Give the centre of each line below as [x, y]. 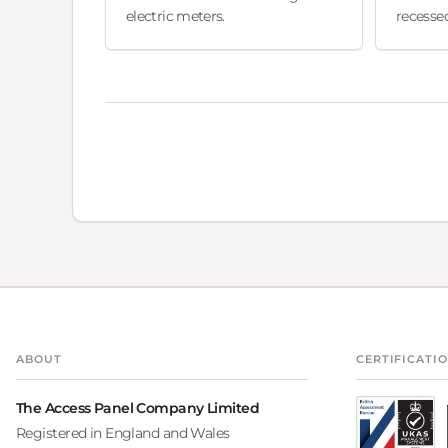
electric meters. [175, 16]
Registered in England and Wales [123, 433]
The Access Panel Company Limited [138, 408]
